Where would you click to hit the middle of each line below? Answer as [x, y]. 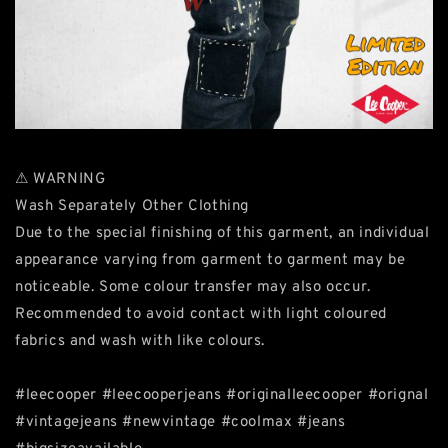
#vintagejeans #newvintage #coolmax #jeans [180, 422]
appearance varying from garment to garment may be [210, 260]
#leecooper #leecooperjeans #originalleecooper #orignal [222, 395]
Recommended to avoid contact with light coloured [201, 314]
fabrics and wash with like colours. [140, 341]
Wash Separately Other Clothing [132, 206]
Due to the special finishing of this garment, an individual [222, 233]
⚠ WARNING [60, 179]
